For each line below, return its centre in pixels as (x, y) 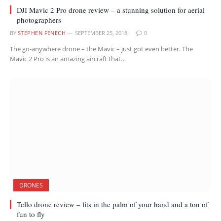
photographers (39, 19)
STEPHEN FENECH (42, 33)
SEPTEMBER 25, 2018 (101, 33)
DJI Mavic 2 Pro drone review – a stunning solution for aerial (111, 10)
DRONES (31, 185)
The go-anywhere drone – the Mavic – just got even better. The (101, 49)
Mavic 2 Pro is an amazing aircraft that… (68, 58)
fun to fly (31, 214)
